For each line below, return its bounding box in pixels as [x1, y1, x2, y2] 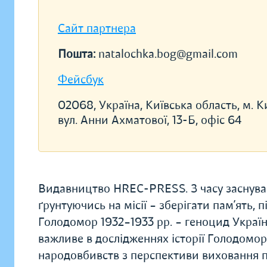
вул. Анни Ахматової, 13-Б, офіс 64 [58, 113, 241, 128]
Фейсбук [58, 72, 104, 87]
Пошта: [58, 46, 98, 61]
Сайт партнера [58, 21, 136, 36]
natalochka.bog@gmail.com [98, 46, 238, 61]
